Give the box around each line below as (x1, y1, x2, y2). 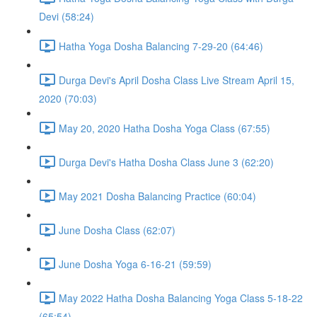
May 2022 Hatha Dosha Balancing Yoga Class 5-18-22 (59, 290, 303, 305)
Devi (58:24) (39, 9, 94, 23)
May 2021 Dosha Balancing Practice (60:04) (59, 188, 256, 203)
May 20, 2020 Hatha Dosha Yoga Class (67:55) (59, 120, 270, 135)
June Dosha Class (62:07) (59, 222, 175, 237)
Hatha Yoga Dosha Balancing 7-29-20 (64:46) (59, 38, 263, 53)
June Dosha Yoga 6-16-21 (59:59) (59, 256, 212, 271)
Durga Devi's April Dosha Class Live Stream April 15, (59, 72, 294, 87)
